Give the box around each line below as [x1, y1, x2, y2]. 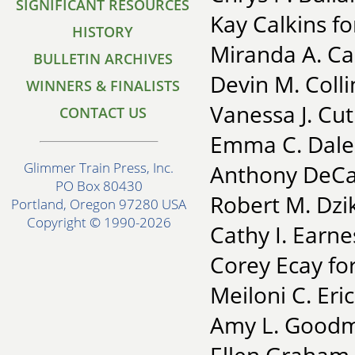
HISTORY [72, 22, 134, 41]
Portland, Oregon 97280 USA [11, 195, 187, 214]
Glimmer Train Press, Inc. [24, 158, 174, 177]
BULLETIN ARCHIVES [33, 49, 173, 68]
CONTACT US [59, 103, 147, 122]
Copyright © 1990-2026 [27, 213, 171, 232]
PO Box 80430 [55, 177, 143, 196]
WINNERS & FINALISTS [26, 76, 180, 95]
